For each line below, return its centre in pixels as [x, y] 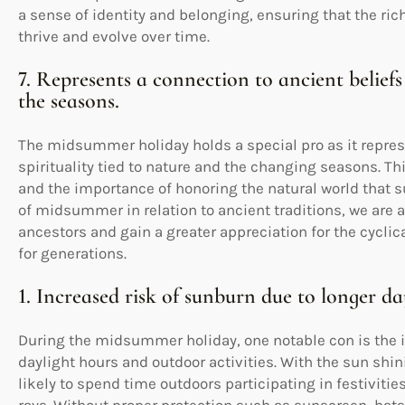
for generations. [72, 254]
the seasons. [69, 101]
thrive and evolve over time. [114, 37]
